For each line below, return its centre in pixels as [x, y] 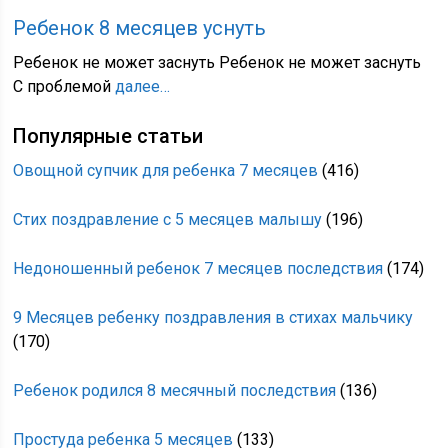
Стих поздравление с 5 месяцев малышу [168, 219]
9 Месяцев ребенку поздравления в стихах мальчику [213, 317]
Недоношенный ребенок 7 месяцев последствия [198, 268]
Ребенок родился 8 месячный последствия [175, 390]
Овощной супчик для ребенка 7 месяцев [166, 170]
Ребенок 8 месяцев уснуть [140, 28]
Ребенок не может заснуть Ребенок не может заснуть [217, 62]
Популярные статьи [108, 136]
